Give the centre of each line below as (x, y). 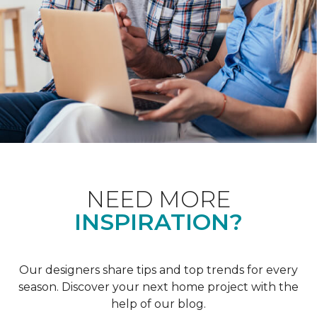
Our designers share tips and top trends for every (158, 270)
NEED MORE (158, 199)
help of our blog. (158, 304)
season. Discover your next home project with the (158, 287)
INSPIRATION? (158, 221)
